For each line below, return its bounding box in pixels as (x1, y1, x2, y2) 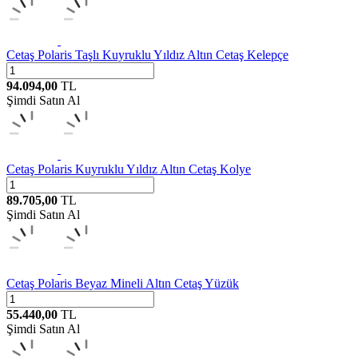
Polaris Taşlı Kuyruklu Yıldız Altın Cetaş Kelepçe (38, 47, 288, 62)
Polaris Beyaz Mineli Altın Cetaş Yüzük (38, 276, 239, 290)
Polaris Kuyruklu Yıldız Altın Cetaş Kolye (38, 161, 251, 176)
